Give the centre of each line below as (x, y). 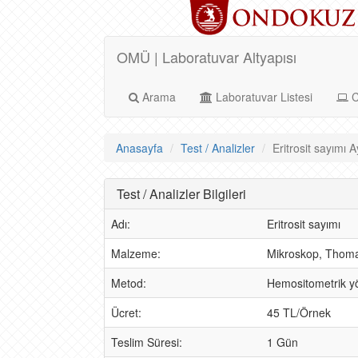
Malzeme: (136, 253)
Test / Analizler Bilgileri (181, 194)
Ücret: (126, 312)
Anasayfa (139, 148)
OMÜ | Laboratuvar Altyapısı (207, 57)
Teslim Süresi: (147, 342)
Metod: (129, 283)
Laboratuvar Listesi (263, 97)
